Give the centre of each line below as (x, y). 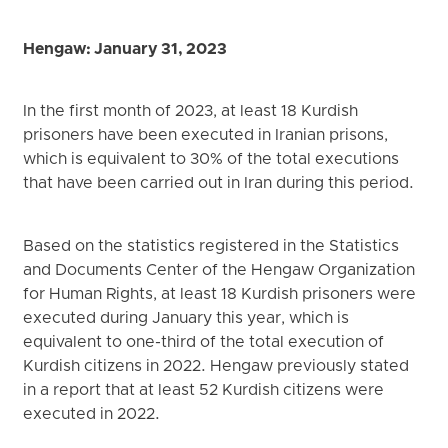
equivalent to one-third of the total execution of (204, 342)
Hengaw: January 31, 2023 (125, 49)
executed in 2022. (92, 414)
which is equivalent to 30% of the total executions (211, 160)
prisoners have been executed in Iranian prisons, (206, 136)
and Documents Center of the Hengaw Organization (219, 270)
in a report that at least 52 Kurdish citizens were (204, 390)
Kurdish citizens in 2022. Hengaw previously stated (216, 366)
